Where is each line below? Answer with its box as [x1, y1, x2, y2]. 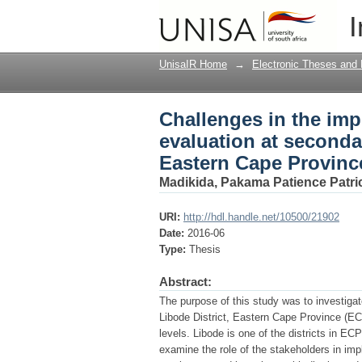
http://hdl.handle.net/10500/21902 [183, 211, 339, 223]
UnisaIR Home [159, 58, 227, 70]
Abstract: [159, 275, 212, 288]
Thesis [189, 243, 221, 255]
